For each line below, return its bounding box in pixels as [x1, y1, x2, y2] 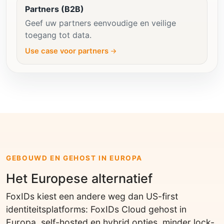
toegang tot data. [25, 29, 91, 40]
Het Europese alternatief [6, 170, 152, 186]
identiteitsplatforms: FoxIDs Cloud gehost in [6, 203, 186, 214]
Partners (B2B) [25, 3, 84, 14]
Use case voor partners [25, 46, 108, 55]
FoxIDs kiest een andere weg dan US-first [6, 190, 178, 201]
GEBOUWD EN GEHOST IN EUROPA [6, 153, 143, 162]
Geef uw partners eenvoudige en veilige [25, 17, 176, 28]
